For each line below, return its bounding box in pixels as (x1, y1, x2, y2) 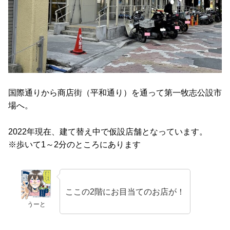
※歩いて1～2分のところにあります (8, 140, 141, 149)
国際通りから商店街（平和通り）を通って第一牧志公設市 (8, 88, 222, 97)
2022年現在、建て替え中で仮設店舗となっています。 (8, 127, 207, 136)
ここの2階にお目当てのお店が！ (65, 187, 185, 196)
